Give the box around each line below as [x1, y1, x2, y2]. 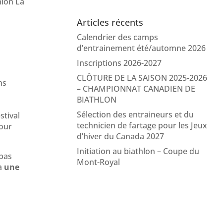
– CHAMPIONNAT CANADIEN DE [76, 83, 195, 94]
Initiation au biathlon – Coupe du [76, 145, 199, 157]
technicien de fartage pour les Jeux [76, 119, 207, 131]
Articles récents [76, 16, 143, 28]
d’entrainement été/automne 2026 [76, 42, 206, 54]
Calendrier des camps [76, 31, 158, 43]
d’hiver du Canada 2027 [76, 130, 164, 142]
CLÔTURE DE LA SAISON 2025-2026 [76, 72, 207, 83]
